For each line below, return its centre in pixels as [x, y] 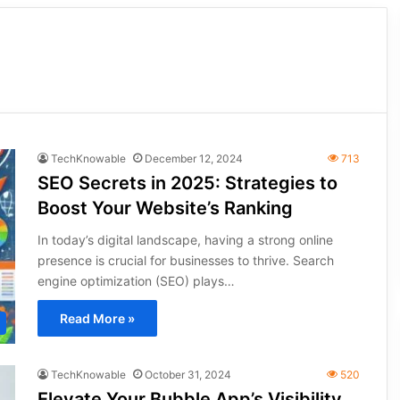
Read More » [97, 318]
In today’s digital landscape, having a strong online [185, 240]
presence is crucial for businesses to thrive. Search [185, 260]
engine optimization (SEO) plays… [136, 281]
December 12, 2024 [193, 158]
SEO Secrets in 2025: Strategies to [187, 183]
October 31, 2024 [187, 375]
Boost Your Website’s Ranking [165, 208]
